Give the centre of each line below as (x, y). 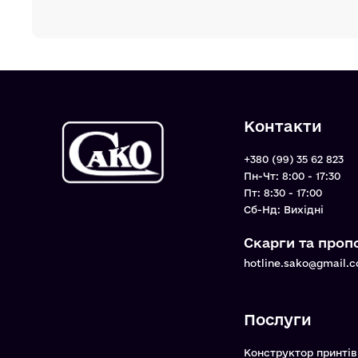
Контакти (283, 127)
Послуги (278, 320)
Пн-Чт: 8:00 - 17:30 (292, 176)
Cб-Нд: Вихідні (284, 210)
